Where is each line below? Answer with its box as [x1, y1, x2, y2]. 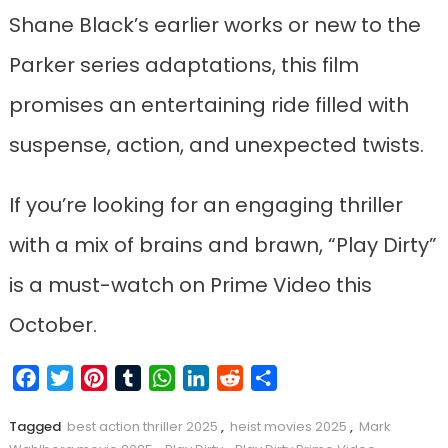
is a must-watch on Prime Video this [8, 271, 372, 300]
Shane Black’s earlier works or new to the [8, 11, 421, 40]
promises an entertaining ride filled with [8, 91, 409, 120]
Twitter [72, 366, 130, 390]
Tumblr [140, 366, 198, 390]
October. [8, 311, 97, 340]
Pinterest [106, 366, 179, 390]
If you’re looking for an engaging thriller [8, 191, 403, 220]
